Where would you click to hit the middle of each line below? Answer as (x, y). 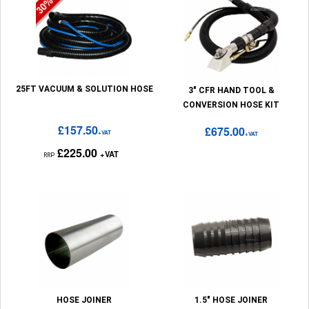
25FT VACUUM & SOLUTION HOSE (84, 89)
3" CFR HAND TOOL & (231, 90)
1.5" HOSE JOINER (231, 300)
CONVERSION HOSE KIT (231, 105)
